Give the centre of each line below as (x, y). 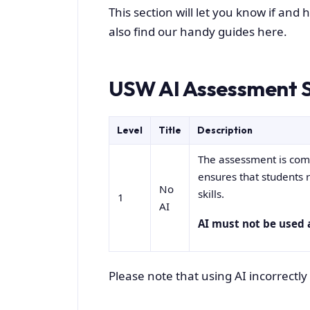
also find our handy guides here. (198, 32)
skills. (211, 194)
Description (225, 130)
